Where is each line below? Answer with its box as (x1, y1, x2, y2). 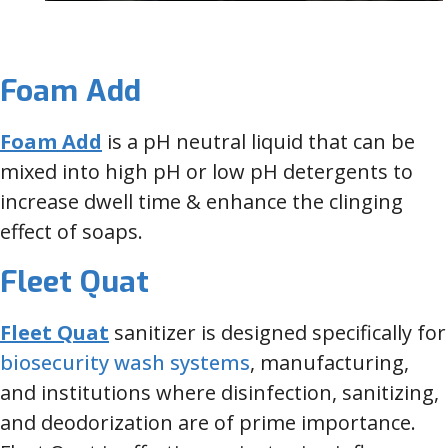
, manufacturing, (250, 349, 409, 377)
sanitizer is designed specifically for (114, 319, 446, 347)
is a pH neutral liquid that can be (107, 128, 415, 156)
